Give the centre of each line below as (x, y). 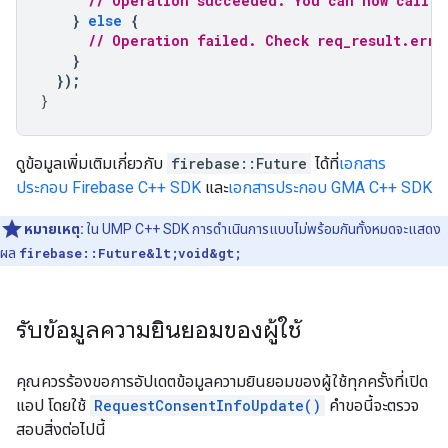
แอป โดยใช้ (53, 405)
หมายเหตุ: (54, 229)
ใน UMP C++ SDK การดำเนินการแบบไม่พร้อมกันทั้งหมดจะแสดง (262, 229)
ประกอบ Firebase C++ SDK (108, 187)
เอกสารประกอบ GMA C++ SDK (330, 187)
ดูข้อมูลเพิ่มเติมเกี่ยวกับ (91, 163)
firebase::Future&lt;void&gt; (130, 253)
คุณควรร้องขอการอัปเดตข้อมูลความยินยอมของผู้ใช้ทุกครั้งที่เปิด (222, 381)
